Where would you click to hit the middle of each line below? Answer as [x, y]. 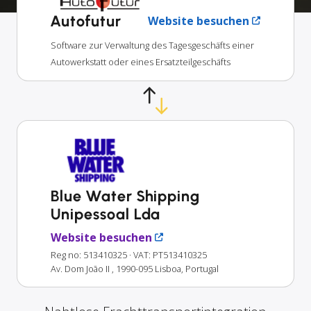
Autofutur [86, 21]
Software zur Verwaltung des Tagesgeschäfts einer [152, 45]
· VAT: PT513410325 [168, 254]
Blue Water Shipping [126, 196]
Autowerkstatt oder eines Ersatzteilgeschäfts [141, 61]
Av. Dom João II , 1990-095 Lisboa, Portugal [135, 268]
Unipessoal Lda [106, 214]
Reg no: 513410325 [89, 254]
